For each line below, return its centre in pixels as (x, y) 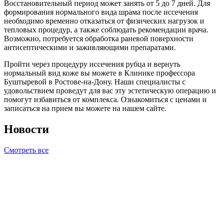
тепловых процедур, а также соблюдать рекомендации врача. (106, 30)
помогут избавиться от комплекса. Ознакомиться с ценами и (105, 100)
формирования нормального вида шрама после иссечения (101, 12)
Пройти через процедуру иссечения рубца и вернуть (92, 64)
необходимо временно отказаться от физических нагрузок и (104, 21)
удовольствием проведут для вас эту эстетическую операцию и (110, 91)
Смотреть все (26, 150)
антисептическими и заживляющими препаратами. (90, 48)
